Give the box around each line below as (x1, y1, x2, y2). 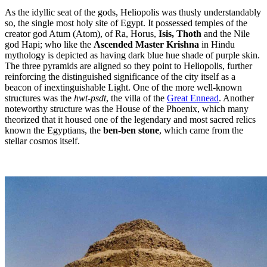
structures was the (5, 92, 74, 103)
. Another (219, 92, 254, 103)
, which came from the (159, 125, 243, 135)
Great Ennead (167, 92, 219, 103)
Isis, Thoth (159, 28, 204, 39)
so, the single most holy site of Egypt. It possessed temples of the (5, 17, 247, 28)
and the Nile (204, 28, 250, 39)
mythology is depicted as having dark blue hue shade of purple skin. (5, 49, 260, 60)
